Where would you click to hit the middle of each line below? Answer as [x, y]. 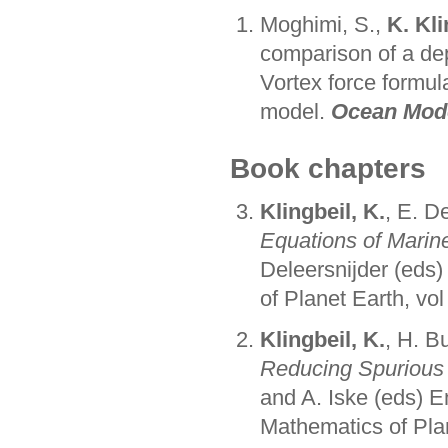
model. [295, 112]
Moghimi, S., [323, 25]
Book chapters [328, 169]
